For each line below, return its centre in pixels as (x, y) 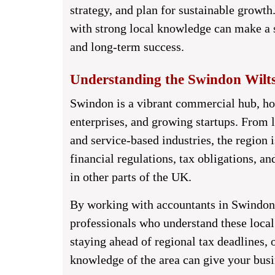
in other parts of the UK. (131, 177)
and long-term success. (127, 47)
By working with (113, 204)
